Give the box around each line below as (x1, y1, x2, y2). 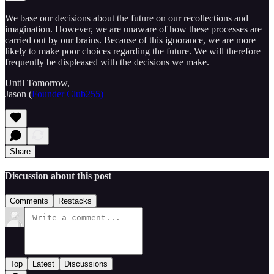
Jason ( (5, 88, 32, 99)
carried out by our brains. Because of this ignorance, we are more (5, 34, 256, 45)
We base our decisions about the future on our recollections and (5, 12, 248, 23)
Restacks (58, 196, 92, 206)
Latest (32, 259, 54, 269)
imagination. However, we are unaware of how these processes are (5, 23, 262, 34)
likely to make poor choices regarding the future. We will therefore (5, 45, 261, 56)
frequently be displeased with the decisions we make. (5, 56, 209, 67)
